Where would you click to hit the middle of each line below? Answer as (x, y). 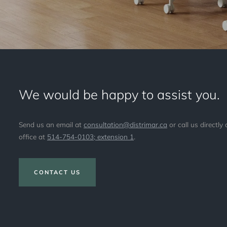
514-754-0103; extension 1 (90, 137)
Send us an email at (51, 125)
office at (33, 137)
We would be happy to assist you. (119, 94)
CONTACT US (57, 173)
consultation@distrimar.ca (125, 125)
